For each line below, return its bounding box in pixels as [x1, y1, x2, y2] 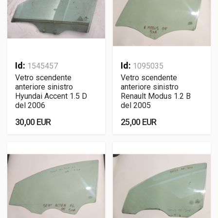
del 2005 [121, 101, 151, 110]
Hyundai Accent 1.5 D [15, 91, 87, 101]
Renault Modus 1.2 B [121, 91, 191, 101]
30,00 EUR [15, 117, 51, 127]
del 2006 [15, 101, 45, 110]
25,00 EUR [121, 117, 157, 127]
